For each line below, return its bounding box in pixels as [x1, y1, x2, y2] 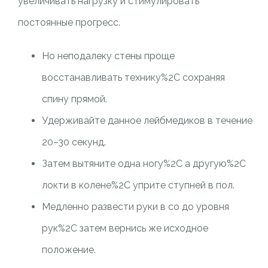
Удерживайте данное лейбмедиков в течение [41, 115, 252, 126]
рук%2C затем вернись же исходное [41, 223, 208, 234]
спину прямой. [41, 93, 107, 105]
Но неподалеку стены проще [41, 50, 175, 62]
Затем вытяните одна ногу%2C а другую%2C [41, 158, 246, 169]
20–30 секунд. [41, 136, 106, 148]
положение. [41, 244, 96, 255]
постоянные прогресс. [17, 17, 120, 28]
